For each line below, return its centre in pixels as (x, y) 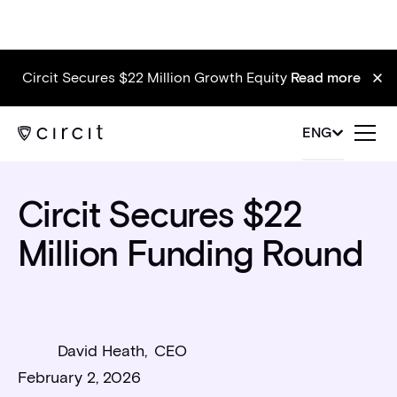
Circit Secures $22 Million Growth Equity (156, 78)
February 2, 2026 (79, 378)
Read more (326, 78)
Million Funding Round (190, 254)
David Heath (101, 351)
